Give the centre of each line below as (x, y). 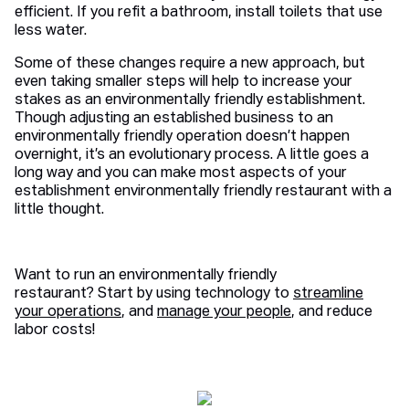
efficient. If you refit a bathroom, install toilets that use (199, 13)
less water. (51, 31)
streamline (328, 294)
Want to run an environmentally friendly (146, 276)
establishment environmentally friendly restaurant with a (203, 192)
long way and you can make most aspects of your (181, 174)
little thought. (59, 210)
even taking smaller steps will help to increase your (184, 83)
